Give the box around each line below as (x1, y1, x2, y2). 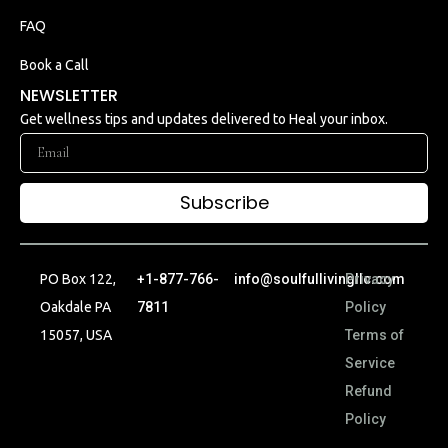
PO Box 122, (40, 270, 116, 287)
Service (344, 354, 395, 371)
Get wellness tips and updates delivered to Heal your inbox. (20, 110, 388, 127)
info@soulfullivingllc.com (233, 270, 405, 287)
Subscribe (179, 189, 269, 215)
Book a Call (20, 56, 89, 73)
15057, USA (40, 326, 112, 343)
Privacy (344, 270, 394, 287)
